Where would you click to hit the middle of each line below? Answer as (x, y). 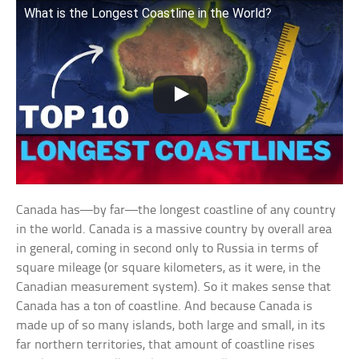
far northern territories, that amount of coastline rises (166, 345)
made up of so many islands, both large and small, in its (171, 325)
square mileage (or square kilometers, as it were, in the (169, 268)
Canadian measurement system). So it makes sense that (174, 287)
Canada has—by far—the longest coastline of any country (176, 210)
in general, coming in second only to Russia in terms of (167, 248)
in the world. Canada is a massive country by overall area (174, 229)
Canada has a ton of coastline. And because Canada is (165, 306)
